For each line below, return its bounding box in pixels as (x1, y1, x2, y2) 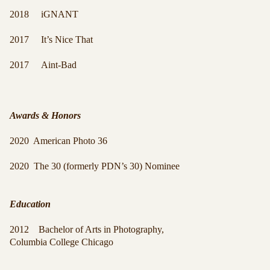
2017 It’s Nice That (10, 34, 93, 45)
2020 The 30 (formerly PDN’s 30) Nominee (10, 161, 182, 171)
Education (10, 199, 51, 209)
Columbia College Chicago (10, 237, 113, 247)
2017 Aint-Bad (10, 60, 77, 70)
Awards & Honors (10, 110, 81, 121)
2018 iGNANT (10, 9, 78, 19)
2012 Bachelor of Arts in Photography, (10, 224, 164, 234)
